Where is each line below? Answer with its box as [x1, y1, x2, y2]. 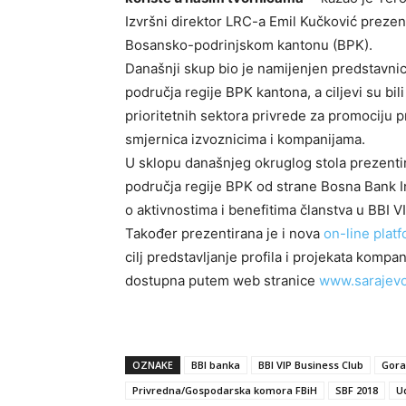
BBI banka [191, 357, 240, 372]
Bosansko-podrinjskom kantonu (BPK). [125, 35, 372, 53]
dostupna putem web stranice [125, 271, 319, 289]
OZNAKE [132, 357, 173, 372]
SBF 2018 [335, 382, 378, 397]
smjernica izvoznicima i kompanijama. [125, 130, 365, 148]
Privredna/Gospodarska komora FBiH [132, 382, 317, 397]
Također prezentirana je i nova [125, 224, 324, 242]
